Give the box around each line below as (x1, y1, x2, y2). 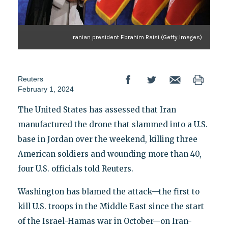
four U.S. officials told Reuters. (17, 163, 133, 174)
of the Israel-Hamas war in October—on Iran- (17, 216, 192, 226)
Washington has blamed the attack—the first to (17, 186, 199, 196)
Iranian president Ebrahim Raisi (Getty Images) (71, 33, 203, 41)
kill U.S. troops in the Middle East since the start (17, 201, 204, 211)
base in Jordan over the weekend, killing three (17, 134, 197, 144)
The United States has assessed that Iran (17, 104, 176, 115)
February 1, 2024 (17, 84, 74, 93)
